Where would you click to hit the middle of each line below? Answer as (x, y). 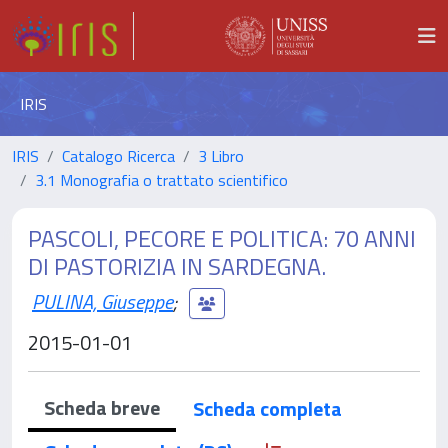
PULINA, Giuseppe (102, 301)
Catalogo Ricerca (118, 156)
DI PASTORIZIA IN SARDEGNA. (177, 266)
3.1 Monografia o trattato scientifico (161, 180)
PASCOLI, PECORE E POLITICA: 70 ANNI (222, 238)
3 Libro (221, 156)
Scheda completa (267, 408)
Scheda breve (102, 407)
